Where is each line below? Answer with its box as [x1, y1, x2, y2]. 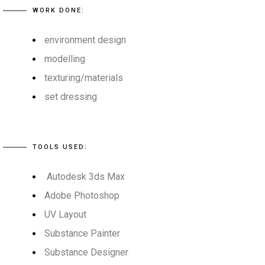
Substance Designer [44, 247, 128, 258]
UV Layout [44, 209, 86, 220]
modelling [44, 53, 85, 64]
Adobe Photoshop [44, 190, 119, 201]
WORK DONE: [33, 7, 85, 14]
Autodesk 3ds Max [44, 171, 125, 182]
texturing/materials [44, 72, 123, 83]
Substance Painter [44, 228, 120, 239]
